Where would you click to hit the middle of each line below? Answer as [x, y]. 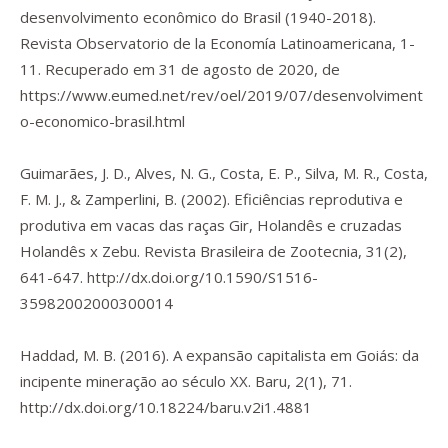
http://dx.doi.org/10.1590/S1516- [202, 277]
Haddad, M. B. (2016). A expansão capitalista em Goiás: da [219, 355]
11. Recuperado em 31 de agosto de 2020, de [180, 69]
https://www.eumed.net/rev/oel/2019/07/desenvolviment [221, 95]
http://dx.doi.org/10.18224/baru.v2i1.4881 [166, 407]
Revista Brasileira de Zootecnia [251, 251]
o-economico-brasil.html [102, 121]
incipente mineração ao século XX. [137, 381]
